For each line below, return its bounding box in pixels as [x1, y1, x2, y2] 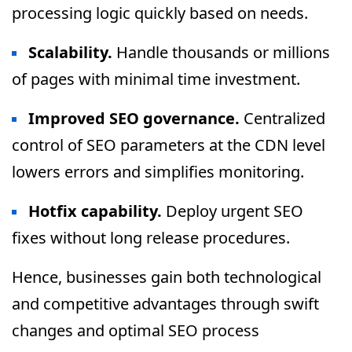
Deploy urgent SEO [162, 200, 303, 222]
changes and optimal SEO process [12, 320, 259, 341]
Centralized [240, 108, 325, 129]
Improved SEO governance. [28, 108, 240, 129]
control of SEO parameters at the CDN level [12, 134, 325, 156]
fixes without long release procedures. [12, 227, 290, 248]
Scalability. [28, 42, 112, 63]
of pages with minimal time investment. [12, 68, 300, 90]
